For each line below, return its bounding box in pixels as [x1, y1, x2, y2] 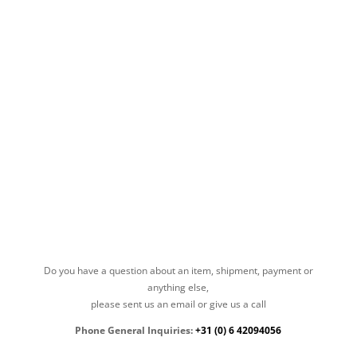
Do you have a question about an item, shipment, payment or [43, 264, 313, 277]
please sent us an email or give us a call [90, 297, 266, 311]
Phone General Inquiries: [75, 324, 196, 337]
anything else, [147, 280, 210, 294]
